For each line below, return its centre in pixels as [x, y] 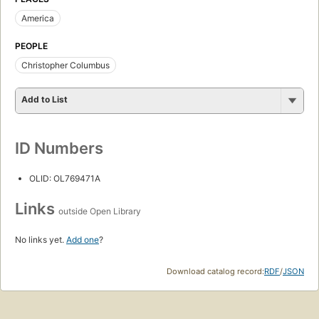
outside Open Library [100, 211]
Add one [83, 239]
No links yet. [41, 239]
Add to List [45, 99]
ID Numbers [59, 148]
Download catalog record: [215, 271]
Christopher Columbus [66, 65]
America [38, 18]
